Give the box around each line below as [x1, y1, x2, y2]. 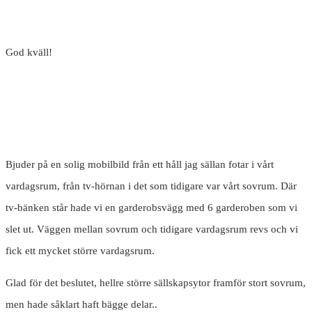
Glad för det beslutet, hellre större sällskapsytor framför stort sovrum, [6, 277, 306, 289]
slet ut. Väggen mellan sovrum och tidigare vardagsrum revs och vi [6, 224, 298, 235]
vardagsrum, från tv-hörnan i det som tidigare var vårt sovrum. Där [6, 180, 297, 192]
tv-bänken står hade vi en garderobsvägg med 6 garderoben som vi [6, 202, 297, 214]
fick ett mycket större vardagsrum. [6, 245, 155, 257]
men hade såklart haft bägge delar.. [6, 299, 157, 311]
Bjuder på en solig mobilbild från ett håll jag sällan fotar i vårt [6, 159, 274, 171]
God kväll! [6, 47, 52, 58]
